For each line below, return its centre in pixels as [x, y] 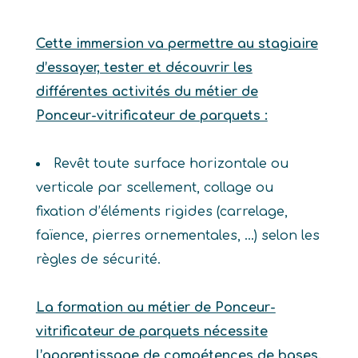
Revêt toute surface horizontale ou [171, 164]
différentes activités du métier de [147, 92]
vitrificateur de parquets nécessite [151, 332]
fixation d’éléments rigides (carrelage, [161, 212]
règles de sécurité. [98, 260]
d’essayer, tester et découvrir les [144, 68]
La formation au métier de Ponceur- [155, 308]
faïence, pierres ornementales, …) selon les [177, 236]
